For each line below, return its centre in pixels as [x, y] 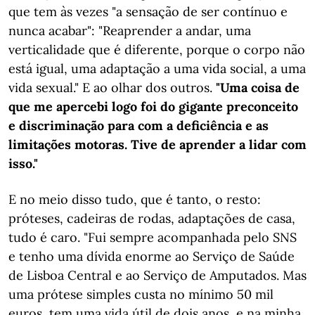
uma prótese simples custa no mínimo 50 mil [141, 294]
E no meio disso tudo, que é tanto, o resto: [135, 199]
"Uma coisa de [258, 88]
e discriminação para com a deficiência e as [139, 126]
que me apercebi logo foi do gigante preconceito [153, 107]
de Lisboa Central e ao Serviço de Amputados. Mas [157, 275]
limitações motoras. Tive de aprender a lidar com [157, 144]
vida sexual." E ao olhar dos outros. [112, 88]
